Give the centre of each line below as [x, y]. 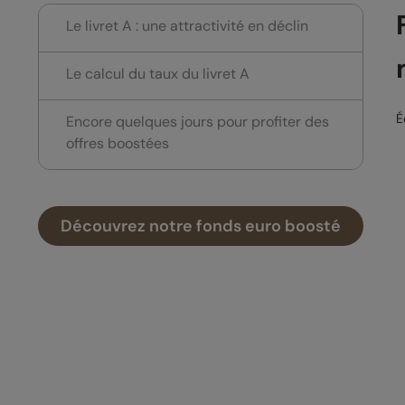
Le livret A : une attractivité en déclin [187, 26]
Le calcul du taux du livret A [158, 74]
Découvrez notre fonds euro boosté [201, 226]
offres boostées [118, 144]
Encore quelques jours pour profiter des [198, 122]
